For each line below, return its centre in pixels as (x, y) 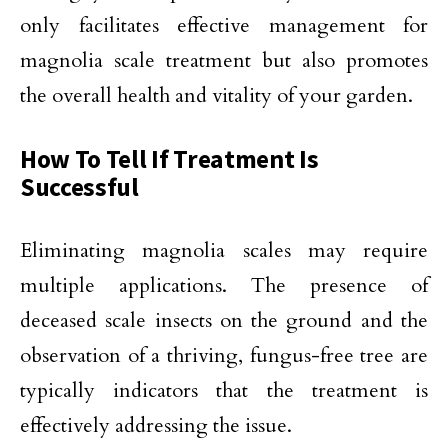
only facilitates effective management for (224, 26)
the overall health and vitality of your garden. (216, 96)
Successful (79, 187)
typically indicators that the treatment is (224, 391)
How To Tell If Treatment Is (169, 159)
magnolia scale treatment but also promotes (224, 61)
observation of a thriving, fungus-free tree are (224, 356)
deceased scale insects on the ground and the (224, 321)
